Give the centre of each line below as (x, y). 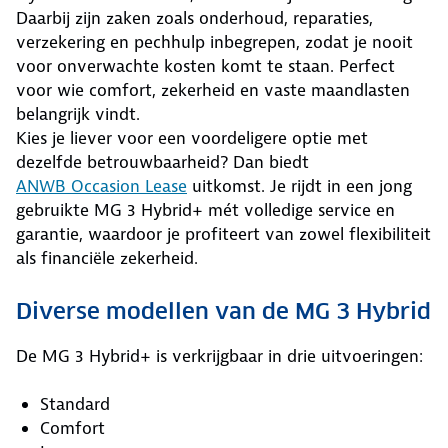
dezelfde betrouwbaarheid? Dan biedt (162, 161)
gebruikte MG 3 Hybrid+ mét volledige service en (205, 209)
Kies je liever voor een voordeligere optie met (192, 137)
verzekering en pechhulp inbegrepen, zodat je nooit (214, 41)
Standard (75, 403)
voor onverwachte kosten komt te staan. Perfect (205, 65)
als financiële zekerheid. (107, 257)
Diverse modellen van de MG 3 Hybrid (223, 310)
